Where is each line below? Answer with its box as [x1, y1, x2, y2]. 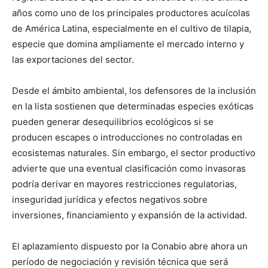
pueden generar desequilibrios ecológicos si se [12, 115, 214, 127]
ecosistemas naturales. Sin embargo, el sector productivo [12, 147, 255, 159]
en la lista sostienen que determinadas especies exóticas [12, 100, 254, 112]
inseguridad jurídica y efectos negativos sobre [12, 193, 208, 205]
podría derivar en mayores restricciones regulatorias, [12, 178, 237, 190]
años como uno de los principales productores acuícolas [12, 7, 250, 19]
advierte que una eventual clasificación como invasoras [12, 162, 246, 174]
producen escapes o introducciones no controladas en [12, 131, 242, 143]
